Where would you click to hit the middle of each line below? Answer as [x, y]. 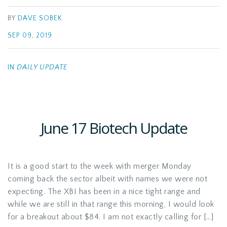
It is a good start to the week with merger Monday [100, 166]
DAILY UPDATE [42, 67]
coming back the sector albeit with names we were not [107, 179]
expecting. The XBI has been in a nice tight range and [104, 192]
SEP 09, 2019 [30, 36]
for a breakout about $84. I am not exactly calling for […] [110, 217]
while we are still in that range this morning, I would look [111, 204]
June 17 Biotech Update [113, 128]
